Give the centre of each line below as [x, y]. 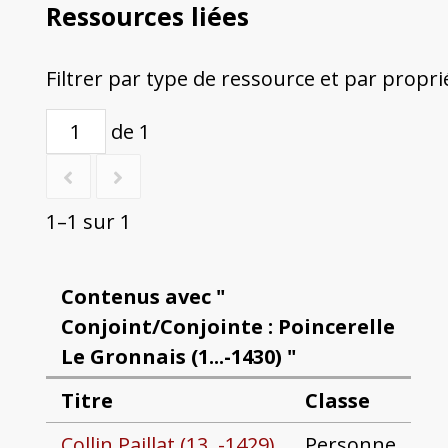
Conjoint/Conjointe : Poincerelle [227, 326]
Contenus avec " [142, 296]
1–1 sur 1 [88, 222]
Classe [337, 401]
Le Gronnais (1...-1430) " [178, 356]
